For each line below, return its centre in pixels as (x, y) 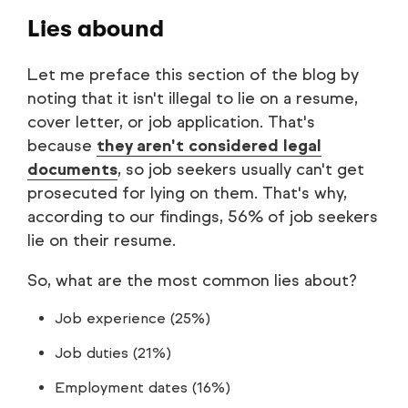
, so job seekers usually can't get (241, 170)
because (62, 146)
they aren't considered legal (209, 146)
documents (72, 170)
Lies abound (96, 29)
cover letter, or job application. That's (171, 122)
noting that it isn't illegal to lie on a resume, (193, 99)
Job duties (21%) (113, 353)
